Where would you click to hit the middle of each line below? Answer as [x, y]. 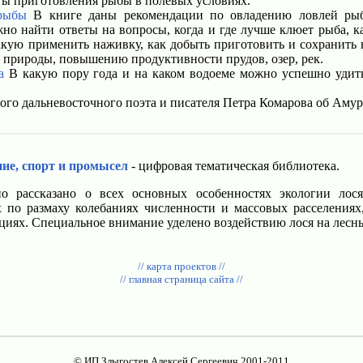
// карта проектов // [181, 266]
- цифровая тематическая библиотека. [234, 166]
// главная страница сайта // [181, 279]
